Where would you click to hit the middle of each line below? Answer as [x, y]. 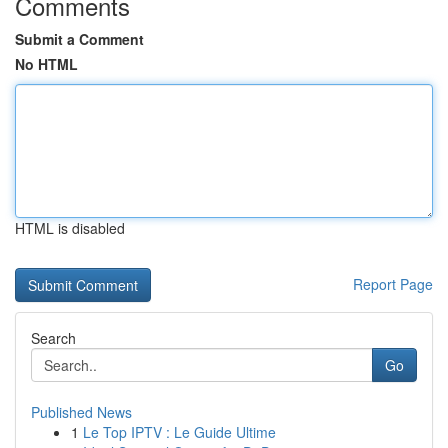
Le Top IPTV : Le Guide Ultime [179, 432]
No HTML [46, 64]
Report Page [393, 284]
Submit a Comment [79, 39]
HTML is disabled [70, 228]
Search [53, 338]
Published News [81, 412]
